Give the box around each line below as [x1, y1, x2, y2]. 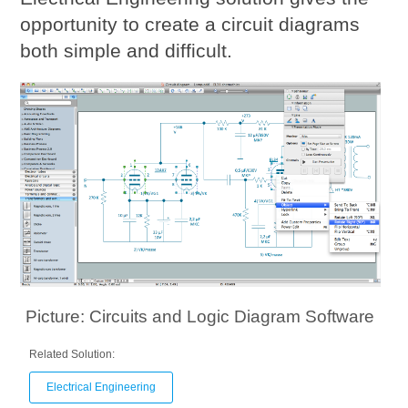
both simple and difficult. [20, 40, 233, 61]
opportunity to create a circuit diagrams [20, 14, 361, 35]
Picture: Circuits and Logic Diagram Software [25, 307, 375, 327]
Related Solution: [29, 348, 116, 362]
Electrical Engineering [46, 381, 157, 394]
